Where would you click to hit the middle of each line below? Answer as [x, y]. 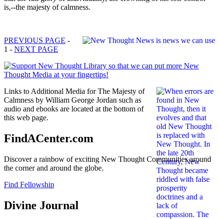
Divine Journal [41, 205]
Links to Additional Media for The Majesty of [74, 91]
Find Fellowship [29, 184]
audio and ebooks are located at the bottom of [74, 109]
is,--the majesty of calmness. [47, 7]
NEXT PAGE [36, 49]
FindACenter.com [49, 138]
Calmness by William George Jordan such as [73, 100]
